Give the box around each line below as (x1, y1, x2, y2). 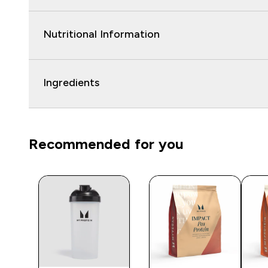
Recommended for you (29, 136, 184, 153)
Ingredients (43, 77, 99, 89)
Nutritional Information (43, 28, 160, 41)
